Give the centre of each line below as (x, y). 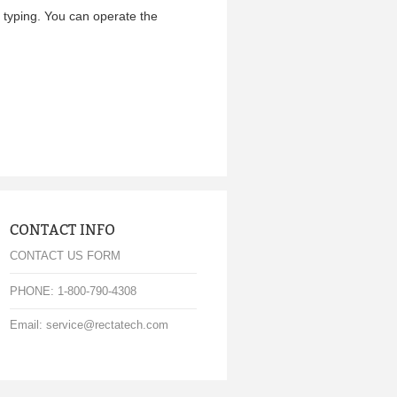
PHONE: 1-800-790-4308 (73, 291)
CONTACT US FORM (65, 256)
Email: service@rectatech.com (89, 325)
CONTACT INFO (62, 230)
